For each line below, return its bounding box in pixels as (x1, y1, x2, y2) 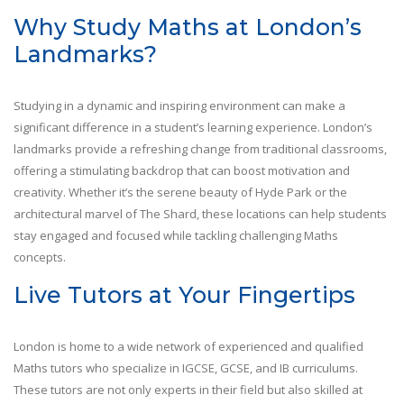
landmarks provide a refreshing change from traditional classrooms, (14, 141, 387, 158)
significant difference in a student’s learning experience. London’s (14, 119, 372, 136)
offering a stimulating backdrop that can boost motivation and (14, 162, 350, 179)
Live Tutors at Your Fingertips (14, 281, 355, 309)
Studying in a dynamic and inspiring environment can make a (14, 97, 345, 115)
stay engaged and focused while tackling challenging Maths (14, 227, 338, 244)
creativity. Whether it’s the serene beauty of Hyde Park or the (14, 184, 347, 201)
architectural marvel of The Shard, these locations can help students (14, 206, 387, 223)
